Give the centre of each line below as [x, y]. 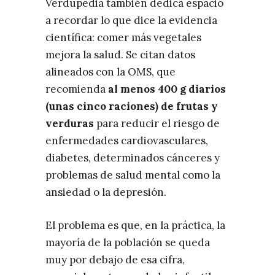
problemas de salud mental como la [133, 175]
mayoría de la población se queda [128, 242]
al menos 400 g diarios [167, 89]
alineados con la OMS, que [110, 72]
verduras [70, 123]
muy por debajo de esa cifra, [115, 259]
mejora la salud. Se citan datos [120, 54]
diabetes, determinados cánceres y [133, 157]
